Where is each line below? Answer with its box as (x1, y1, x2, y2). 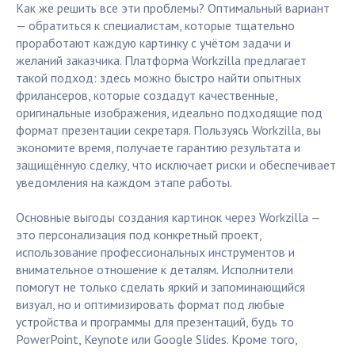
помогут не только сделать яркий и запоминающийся (16, 279, 305, 296)
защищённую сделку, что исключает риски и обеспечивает (16, 157, 336, 174)
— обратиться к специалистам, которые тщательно (16, 17, 295, 34)
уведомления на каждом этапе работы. (16, 174, 232, 191)
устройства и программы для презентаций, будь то (16, 314, 294, 330)
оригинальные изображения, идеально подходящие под (16, 105, 323, 121)
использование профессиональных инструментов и (16, 244, 295, 261)
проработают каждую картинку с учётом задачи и (16, 35, 291, 52)
